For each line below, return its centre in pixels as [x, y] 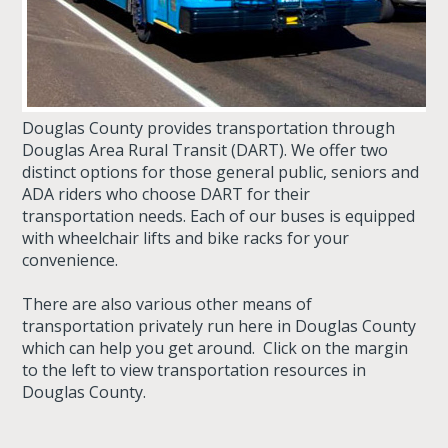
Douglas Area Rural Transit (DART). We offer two [205, 150]
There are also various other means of [167, 304]
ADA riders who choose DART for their [166, 194]
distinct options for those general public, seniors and [221, 172]
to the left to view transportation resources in [194, 370]
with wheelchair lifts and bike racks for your [186, 238]
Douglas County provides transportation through [209, 128]
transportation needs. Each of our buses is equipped [219, 216]
